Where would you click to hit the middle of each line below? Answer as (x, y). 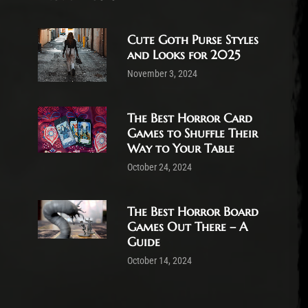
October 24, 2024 (159, 167)
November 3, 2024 (162, 74)
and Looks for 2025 (184, 55)
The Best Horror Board (193, 211)
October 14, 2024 (159, 261)
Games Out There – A (187, 227)
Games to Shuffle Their (192, 133)
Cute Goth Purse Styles (193, 40)
